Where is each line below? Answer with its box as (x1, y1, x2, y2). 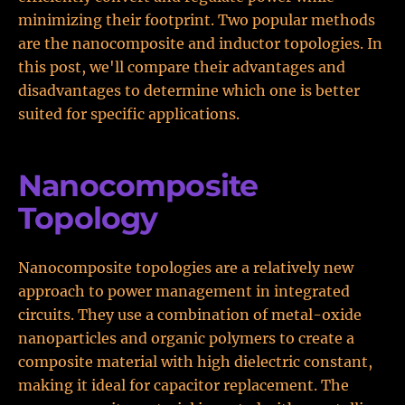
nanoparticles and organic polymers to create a (18, 329, 354, 347)
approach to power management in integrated (18, 282, 350, 300)
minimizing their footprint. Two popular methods (18, 11, 375, 29)
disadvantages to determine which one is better (18, 81, 360, 99)
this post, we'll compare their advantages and (18, 58, 345, 76)
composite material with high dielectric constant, (18, 353, 372, 371)
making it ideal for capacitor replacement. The (18, 376, 349, 394)
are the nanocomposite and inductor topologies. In (18, 34, 382, 52)
